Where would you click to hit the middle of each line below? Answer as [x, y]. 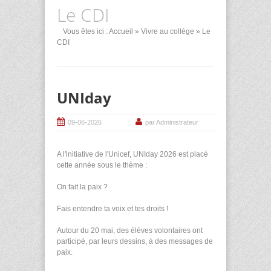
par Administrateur [172, 122]
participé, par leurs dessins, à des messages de [135, 242]
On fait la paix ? [82, 187]
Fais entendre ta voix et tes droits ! [113, 209]
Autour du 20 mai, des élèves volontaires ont [130, 231]
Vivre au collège [168, 31]
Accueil [121, 31]
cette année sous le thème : [102, 165]
